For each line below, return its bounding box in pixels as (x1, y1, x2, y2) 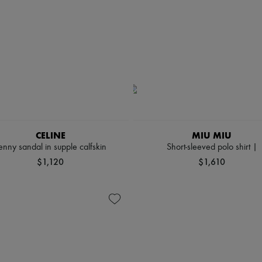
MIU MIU (192, 130, 232, 141)
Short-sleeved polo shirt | (166, 143, 257, 152)
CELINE (35, 130, 65, 141)
